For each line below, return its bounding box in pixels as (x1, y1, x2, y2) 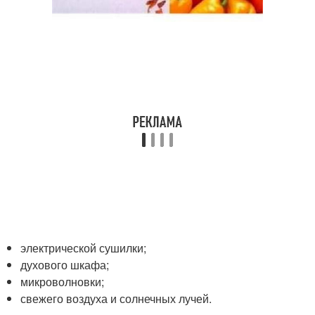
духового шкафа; (20, 257, 110, 273)
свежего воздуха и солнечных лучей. (20, 290, 212, 307)
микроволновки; (20, 274, 105, 290)
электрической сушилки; (20, 240, 147, 256)
